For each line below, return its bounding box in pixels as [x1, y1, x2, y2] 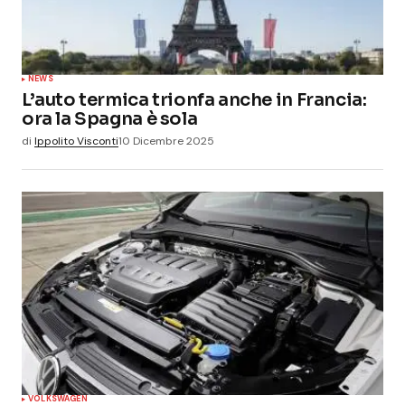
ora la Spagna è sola [22, 107, 198, 130]
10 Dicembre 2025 [118, 133, 214, 148]
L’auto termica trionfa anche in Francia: [22, 88, 367, 111]
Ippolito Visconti [34, 133, 118, 148]
